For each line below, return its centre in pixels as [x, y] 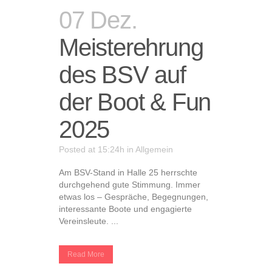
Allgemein [154, 149]
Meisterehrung [131, 47]
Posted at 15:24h [92, 149]
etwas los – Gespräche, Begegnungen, [134, 197]
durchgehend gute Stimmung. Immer [130, 185]
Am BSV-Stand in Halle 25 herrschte [128, 172]
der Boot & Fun [135, 102]
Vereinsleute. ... [89, 221]
